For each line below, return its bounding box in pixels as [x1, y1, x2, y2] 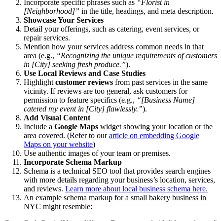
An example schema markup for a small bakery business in [24, 193, 206, 202]
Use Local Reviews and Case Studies [24, 69, 146, 78]
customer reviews [55, 78, 113, 87]
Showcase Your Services [24, 16, 104, 25]
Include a [24, 122, 54, 131]
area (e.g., [24, 51, 56, 60]
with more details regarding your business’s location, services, [24, 176, 215, 184]
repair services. [24, 34, 70, 42]
